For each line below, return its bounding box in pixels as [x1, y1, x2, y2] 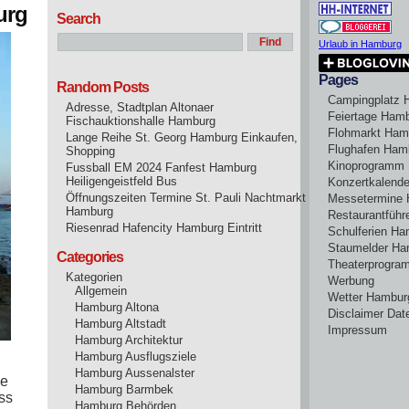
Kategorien [66, 270, 122, 284]
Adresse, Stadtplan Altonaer [66, 100, 214, 114]
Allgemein [75, 284, 127, 298]
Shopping [66, 144, 115, 158]
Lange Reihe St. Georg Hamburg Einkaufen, [66, 131, 298, 144]
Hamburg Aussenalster [75, 366, 194, 380]
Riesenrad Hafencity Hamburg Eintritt [66, 221, 262, 235]
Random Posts [57, 79, 149, 95]
